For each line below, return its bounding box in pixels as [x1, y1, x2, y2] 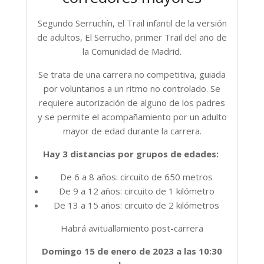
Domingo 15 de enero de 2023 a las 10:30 [42, 245, 222, 257]
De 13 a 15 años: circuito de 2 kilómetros [54, 199, 219, 211]
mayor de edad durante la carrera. [62, 124, 202, 137]
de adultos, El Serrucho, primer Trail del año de [37, 31, 227, 43]
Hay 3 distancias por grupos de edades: [43, 147, 221, 160]
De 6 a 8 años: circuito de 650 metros [60, 170, 213, 183]
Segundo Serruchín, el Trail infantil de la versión [37, 16, 227, 29]
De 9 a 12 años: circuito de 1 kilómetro [58, 184, 214, 197]
